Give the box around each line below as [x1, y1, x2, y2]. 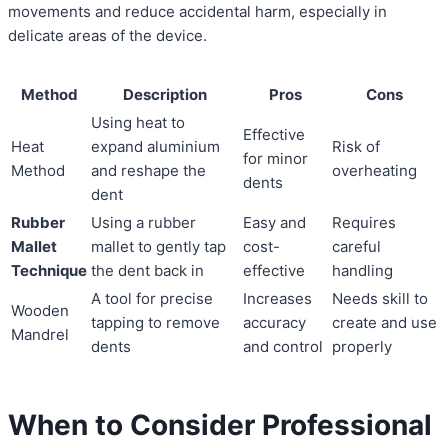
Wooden [11, 301, 69, 321]
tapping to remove [91, 313, 220, 333]
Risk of [332, 137, 380, 157]
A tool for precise [91, 289, 213, 309]
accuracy [243, 313, 306, 333]
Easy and [243, 213, 306, 233]
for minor [243, 149, 308, 169]
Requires [332, 213, 396, 233]
